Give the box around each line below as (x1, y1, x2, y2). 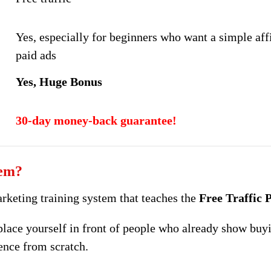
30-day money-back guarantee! (16, 114, 177, 128)
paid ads (16, 48, 57, 62)
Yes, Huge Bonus (16, 75, 103, 89)
